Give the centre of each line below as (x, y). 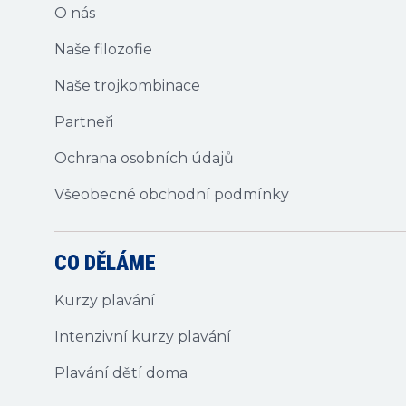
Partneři (84, 122)
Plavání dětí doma (121, 373)
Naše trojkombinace (127, 86)
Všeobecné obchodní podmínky (172, 194)
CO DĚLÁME (105, 263)
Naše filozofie (103, 49)
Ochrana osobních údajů (144, 158)
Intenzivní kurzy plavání (143, 337)
